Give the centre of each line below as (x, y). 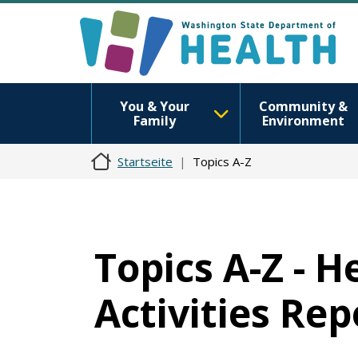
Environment (303, 121)
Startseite (145, 161)
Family (154, 121)
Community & (303, 106)
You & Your (154, 106)
